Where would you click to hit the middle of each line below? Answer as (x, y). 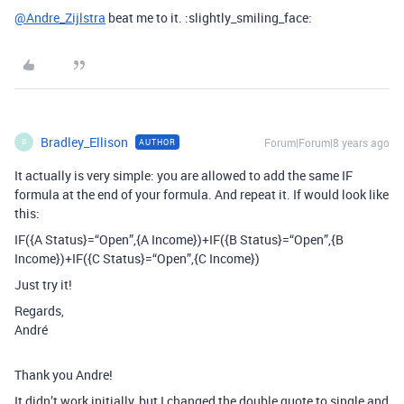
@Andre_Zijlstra (60, 17)
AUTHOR (157, 142)
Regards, (39, 310)
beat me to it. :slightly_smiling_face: (209, 17)
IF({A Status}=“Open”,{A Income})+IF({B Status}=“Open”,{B (179, 239)
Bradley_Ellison (84, 142)
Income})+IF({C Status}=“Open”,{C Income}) (137, 258)
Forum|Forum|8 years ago (327, 142)
